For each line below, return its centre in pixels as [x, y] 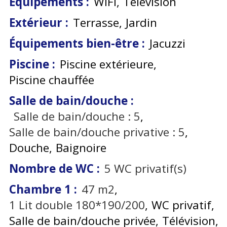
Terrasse [96, 23]
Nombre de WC [53, 169]
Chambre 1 [42, 190]
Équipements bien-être [75, 44]
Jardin [141, 23]
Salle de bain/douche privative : [92, 132]
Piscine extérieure [106, 64]
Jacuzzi [167, 44]
